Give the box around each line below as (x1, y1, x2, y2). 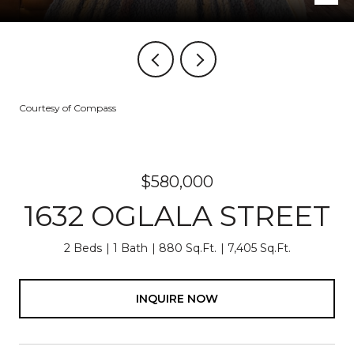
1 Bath (112, 241, 148, 255)
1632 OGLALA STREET (24, 198, 330, 233)
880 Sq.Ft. (158, 241, 217, 255)
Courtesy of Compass (19, 102, 116, 114)
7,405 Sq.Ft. (227, 241, 291, 255)
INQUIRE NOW (136, 291, 218, 306)
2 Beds (63, 241, 102, 255)
